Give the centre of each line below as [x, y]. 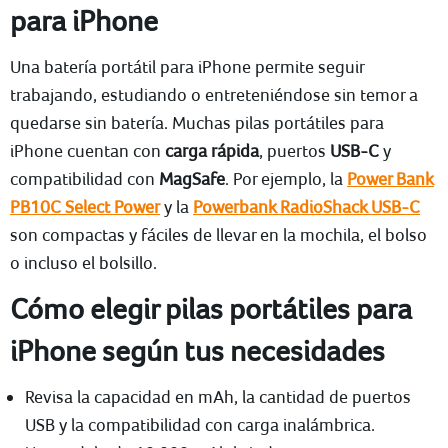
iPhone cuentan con [87, 151]
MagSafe [192, 179]
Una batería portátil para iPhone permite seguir [187, 67]
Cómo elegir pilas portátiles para [211, 308]
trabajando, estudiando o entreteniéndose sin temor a [214, 95]
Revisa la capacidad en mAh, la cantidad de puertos [218, 397]
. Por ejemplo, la [286, 179]
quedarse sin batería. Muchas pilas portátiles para [197, 123]
